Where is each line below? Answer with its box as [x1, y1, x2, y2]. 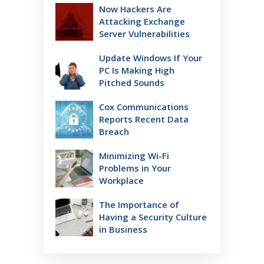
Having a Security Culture [99, 211, 207, 223]
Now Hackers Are [99, 3, 171, 15]
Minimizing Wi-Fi [99, 150, 169, 162]
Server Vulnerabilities [99, 28, 190, 40]
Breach [99, 126, 129, 138]
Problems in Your [99, 162, 171, 174]
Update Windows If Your [99, 52, 202, 64]
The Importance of [99, 199, 179, 211]
